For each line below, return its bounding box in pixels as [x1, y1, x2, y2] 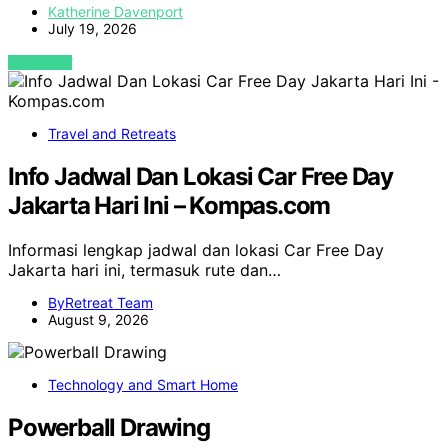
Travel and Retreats [48, 125, 176, 143]
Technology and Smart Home [48, 375, 238, 393]
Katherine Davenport [48, 3, 183, 21]
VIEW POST [8, 55, 73, 71]
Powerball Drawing [8, 412, 210, 442]
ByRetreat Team [48, 293, 153, 311]
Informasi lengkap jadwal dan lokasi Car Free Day [8, 239, 384, 260]
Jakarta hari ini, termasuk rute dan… [8, 259, 281, 280]
